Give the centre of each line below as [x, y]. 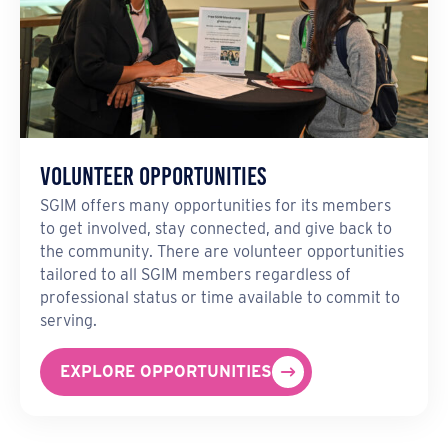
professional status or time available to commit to [220, 297]
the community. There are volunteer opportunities [222, 251]
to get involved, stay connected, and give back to [216, 228]
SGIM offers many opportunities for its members [215, 205]
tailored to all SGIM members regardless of [195, 274]
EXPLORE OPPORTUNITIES [166, 371]
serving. [68, 320]
